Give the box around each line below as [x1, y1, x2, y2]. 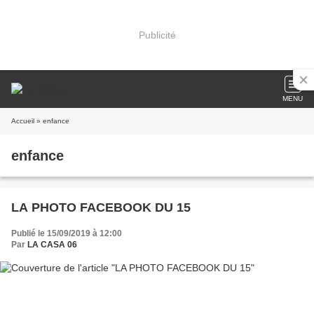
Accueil [11, 117, 34, 125]
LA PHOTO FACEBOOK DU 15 [11, 200, 191, 214]
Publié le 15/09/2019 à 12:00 [11, 228, 122, 238]
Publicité [138, 29, 176, 41]
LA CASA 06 [27, 240, 77, 250]
